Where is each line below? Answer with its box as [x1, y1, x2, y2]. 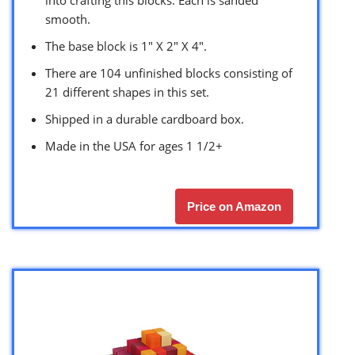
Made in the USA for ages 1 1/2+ [45, 138, 223, 155]
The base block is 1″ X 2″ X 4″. [45, 38, 207, 55]
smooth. [45, 11, 90, 28]
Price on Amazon [187, 200, 281, 214]
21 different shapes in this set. [45, 84, 209, 101]
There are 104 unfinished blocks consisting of [45, 65, 292, 82]
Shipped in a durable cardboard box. [45, 111, 244, 128]
